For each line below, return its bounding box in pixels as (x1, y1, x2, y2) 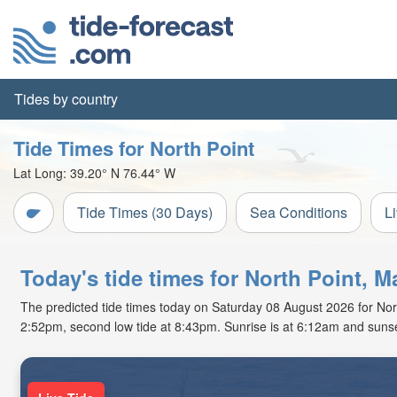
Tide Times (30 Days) (77, 202, 213, 222)
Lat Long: (13, 164, 70, 182)
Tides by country (14, 89, 118, 109)
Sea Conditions (250, 202, 347, 222)
